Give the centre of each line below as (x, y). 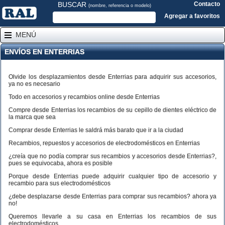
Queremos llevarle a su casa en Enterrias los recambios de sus (113, 216)
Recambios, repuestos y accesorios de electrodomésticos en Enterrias (104, 143)
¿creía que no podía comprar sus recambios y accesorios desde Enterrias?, (113, 156)
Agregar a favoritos (192, 16)
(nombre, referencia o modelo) (120, 6)
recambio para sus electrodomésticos (60, 183)
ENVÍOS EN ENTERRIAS (44, 52)
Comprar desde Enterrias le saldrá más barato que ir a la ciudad (96, 130)
